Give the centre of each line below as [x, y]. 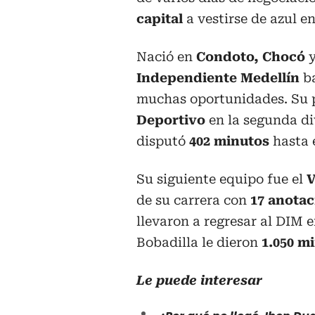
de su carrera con [193, 200]
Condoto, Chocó [251, 56]
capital [160, 18]
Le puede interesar [199, 280]
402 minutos [229, 141]
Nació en [166, 56]
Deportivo [171, 120]
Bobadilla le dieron [199, 242]
